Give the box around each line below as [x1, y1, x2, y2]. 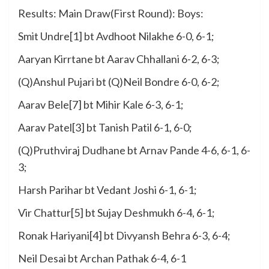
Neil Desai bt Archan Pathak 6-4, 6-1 [18, 251, 186, 265]
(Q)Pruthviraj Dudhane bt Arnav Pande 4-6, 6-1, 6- [18, 143, 250, 157]
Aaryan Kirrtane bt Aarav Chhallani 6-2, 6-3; [18, 52, 220, 65]
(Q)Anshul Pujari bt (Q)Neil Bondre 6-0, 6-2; [18, 74, 220, 88]
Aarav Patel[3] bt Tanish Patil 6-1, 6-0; [18, 120, 192, 134]
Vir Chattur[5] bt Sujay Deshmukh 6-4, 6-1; [18, 205, 215, 219]
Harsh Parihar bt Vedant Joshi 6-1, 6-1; [18, 183, 197, 196]
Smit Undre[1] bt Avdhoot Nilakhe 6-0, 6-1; [18, 29, 214, 43]
